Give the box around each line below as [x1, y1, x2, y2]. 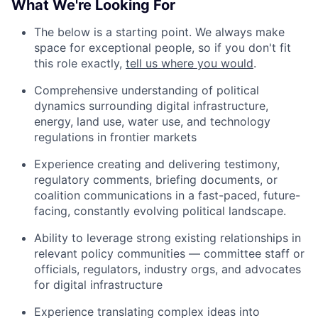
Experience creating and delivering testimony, [34, 157, 280, 172]
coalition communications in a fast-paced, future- [34, 188, 300, 203]
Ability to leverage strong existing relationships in [34, 231, 301, 246]
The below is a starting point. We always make [34, 25, 285, 40]
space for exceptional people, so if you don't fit [34, 40, 291, 55]
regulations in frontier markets [34, 130, 197, 145]
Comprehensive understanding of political [34, 83, 259, 98]
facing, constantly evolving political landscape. [34, 204, 286, 219]
